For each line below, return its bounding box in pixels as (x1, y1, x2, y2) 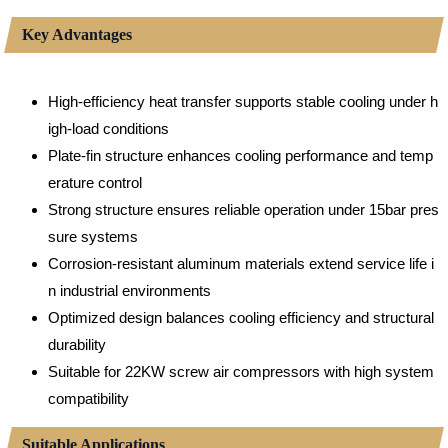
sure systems (48, 228, 138, 246)
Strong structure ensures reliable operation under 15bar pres (48, 201, 439, 219)
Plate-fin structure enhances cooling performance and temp (48, 147, 433, 165)
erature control (48, 174, 142, 192)
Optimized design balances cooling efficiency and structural (48, 309, 434, 327)
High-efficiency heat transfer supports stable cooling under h (48, 93, 438, 111)
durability (48, 336, 106, 354)
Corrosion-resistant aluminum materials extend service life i (48, 255, 434, 273)
